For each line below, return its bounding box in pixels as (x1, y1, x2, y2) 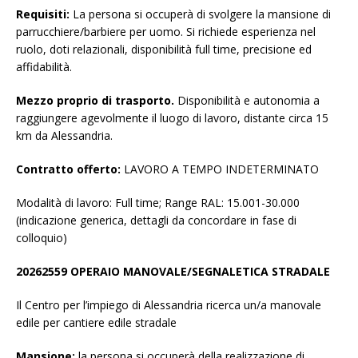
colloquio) (16, 230, 67, 246)
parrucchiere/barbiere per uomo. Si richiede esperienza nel (16, 24, 316, 40)
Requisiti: (16, 6, 73, 22)
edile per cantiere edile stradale (16, 315, 177, 331)
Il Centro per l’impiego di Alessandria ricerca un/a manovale (16, 297, 321, 313)
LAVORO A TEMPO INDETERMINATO (124, 161, 319, 177)
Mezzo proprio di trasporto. (16, 93, 174, 109)
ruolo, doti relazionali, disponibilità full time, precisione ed (16, 42, 312, 58)
